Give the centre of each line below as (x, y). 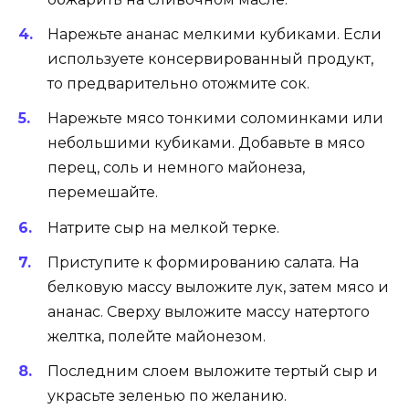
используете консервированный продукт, (210, 59)
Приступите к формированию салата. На (203, 262)
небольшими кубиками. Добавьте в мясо (206, 143)
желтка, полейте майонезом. (157, 336)
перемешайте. (103, 193)
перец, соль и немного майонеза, (176, 168)
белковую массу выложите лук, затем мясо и (218, 287)
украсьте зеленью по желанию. (167, 395)
